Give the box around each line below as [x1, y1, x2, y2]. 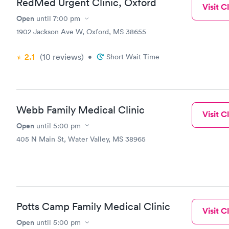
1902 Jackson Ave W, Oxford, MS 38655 [16, 27, 146, 36]
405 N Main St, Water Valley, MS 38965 [16, 134, 146, 144]
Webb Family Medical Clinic [16, 103, 145, 116]
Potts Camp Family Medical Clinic [16, 200, 170, 213]
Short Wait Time [106, 52, 159, 61]
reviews [51, 52, 81, 62]
